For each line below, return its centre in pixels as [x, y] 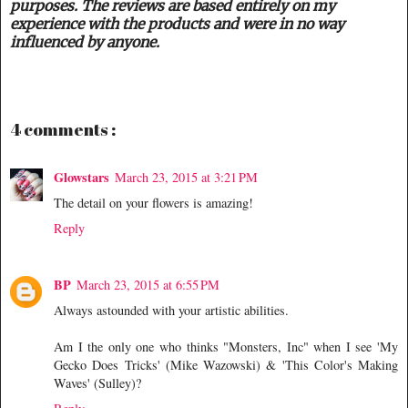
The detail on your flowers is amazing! [153, 203]
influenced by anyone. [85, 41]
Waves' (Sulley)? [97, 383]
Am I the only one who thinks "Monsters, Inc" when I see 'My [226, 347]
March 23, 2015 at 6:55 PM [148, 285]
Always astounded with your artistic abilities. [171, 311]
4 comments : [63, 128]
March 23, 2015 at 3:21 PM [186, 178]
